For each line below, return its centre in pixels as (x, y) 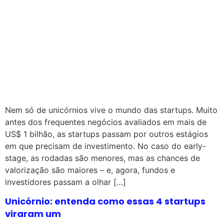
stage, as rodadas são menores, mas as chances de (102, 158)
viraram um (33, 214)
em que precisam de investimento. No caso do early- (105, 146)
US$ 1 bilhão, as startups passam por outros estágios (106, 134)
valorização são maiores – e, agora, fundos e (90, 170)
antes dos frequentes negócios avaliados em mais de (106, 122)
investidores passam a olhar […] (65, 182)
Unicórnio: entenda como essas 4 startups (105, 201)
